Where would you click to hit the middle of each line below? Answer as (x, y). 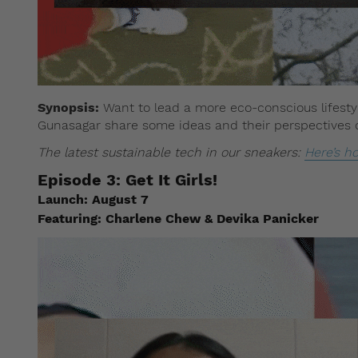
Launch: (63, 199)
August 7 (118, 199)
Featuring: (70, 218)
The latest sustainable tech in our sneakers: (171, 152)
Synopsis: (68, 107)
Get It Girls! (169, 179)
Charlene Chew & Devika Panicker (210, 218)
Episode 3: (79, 179)
